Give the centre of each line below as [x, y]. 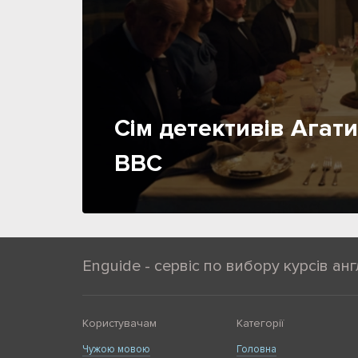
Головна [257, 349]
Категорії [261, 323]
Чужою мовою [116, 349]
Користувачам [119, 323]
